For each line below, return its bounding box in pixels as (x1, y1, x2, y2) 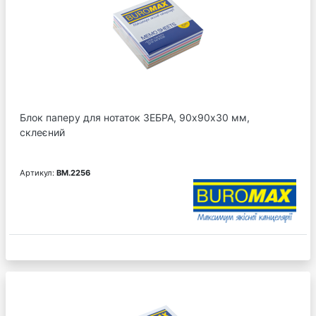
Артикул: (20, 167, 56, 178)
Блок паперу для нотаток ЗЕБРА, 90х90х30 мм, (20, 111, 250, 123)
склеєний (20, 126, 65, 138)
